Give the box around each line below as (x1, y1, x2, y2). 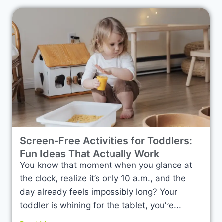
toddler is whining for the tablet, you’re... (20, 200, 181, 210)
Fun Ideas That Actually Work (20, 147, 159, 160)
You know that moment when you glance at (20, 160, 192, 170)
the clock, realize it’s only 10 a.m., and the (20, 173, 186, 183)
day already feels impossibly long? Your (20, 186, 177, 197)
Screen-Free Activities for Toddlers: (20, 134, 192, 147)
